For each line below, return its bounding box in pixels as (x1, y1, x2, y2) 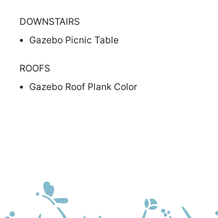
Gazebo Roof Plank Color (29, 81, 137, 92)
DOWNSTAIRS (19, 16, 80, 27)
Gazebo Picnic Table (29, 34, 119, 46)
